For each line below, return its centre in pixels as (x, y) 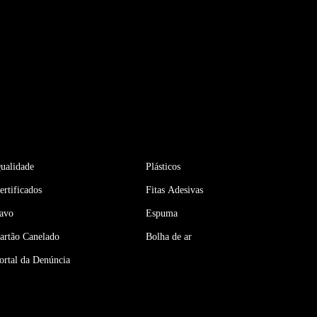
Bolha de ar (169, 236)
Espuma (162, 213)
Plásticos (163, 166)
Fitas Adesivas (174, 190)
